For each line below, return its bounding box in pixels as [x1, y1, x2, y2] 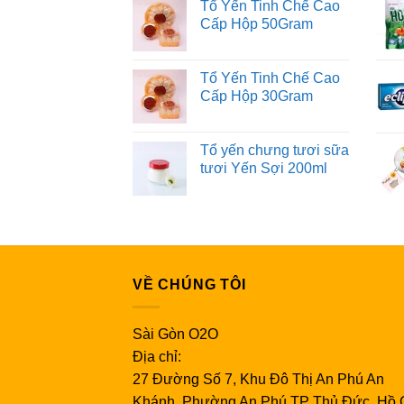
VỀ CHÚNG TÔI [133, 277, 246, 293]
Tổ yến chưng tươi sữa [200, 142, 349, 159]
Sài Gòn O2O [133, 326, 218, 342]
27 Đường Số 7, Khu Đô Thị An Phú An [133, 372, 384, 387]
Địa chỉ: [133, 349, 181, 364]
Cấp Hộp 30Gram [200, 88, 313, 105]
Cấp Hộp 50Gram [200, 16, 313, 32]
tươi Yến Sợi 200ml [200, 161, 327, 177]
